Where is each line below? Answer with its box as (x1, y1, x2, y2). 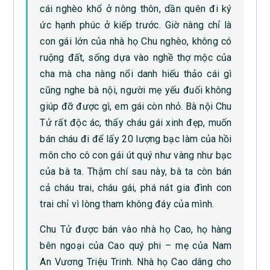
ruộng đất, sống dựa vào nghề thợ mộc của (40, 52, 232, 64)
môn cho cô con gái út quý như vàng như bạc (40, 149, 232, 162)
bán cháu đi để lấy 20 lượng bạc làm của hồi (40, 133, 232, 145)
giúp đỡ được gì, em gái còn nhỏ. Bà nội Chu (40, 101, 232, 113)
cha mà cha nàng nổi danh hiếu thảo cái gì (40, 68, 232, 80)
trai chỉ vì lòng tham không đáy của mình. (40, 198, 215, 210)
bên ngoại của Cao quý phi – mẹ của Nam (40, 240, 232, 252)
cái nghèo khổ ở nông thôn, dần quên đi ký (40, 3, 232, 15)
